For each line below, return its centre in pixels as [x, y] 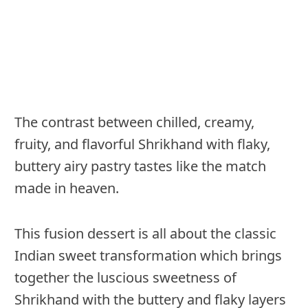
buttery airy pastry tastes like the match [140, 166]
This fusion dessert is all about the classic [145, 234]
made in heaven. [67, 188]
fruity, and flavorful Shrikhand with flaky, [142, 144]
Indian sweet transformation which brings [148, 256]
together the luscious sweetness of [125, 278]
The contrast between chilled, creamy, [134, 122]
